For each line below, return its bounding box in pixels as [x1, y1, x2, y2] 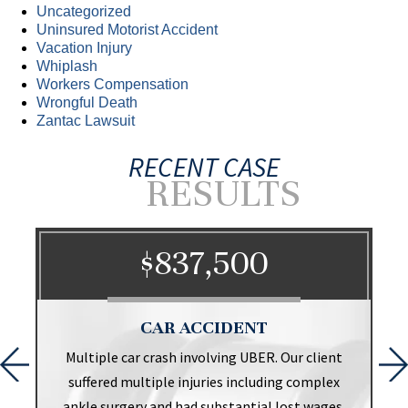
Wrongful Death [36, 95, 138, 111]
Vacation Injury [36, 40, 132, 56]
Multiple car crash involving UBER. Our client [66, 348, 342, 367]
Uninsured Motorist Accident [36, 22, 218, 38]
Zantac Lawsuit [36, 113, 135, 129]
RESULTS [146, 169, 301, 218]
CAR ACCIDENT [140, 316, 268, 340]
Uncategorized [36, 4, 131, 20]
